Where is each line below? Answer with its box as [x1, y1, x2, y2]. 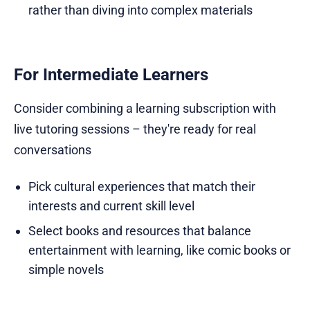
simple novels [28, 262, 104, 277]
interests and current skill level [28, 199, 194, 214]
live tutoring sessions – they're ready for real [14, 122, 256, 137]
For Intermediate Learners [14, 65, 208, 85]
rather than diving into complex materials [28, 3, 253, 18]
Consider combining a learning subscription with [14, 101, 276, 116]
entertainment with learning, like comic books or [28, 243, 291, 258]
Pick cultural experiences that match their [28, 179, 255, 194]
